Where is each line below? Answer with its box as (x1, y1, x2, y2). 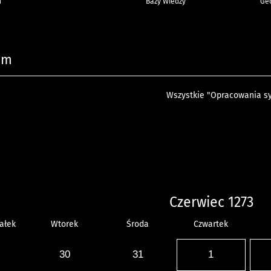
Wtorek (51, 218, 78, 229)
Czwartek (194, 218, 228, 229)
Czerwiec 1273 (169, 194, 253, 211)
